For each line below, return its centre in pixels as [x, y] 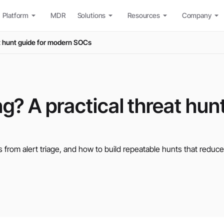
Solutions [91, 15]
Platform [16, 15]
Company [196, 15]
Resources [144, 15]
